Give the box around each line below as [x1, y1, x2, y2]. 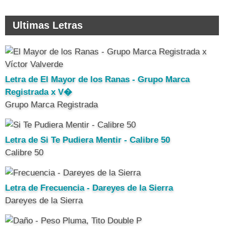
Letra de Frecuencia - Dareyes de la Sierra [5, 183, 173, 193]
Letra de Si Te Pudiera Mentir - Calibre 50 [5, 135, 170, 145]
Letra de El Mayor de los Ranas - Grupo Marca [5, 74, 190, 84]
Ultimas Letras [13, 19, 83, 31]
